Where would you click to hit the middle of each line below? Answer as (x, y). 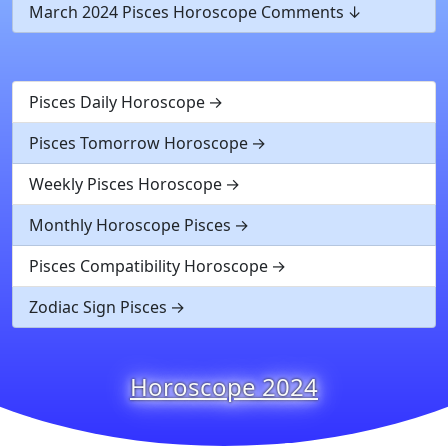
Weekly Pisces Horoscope (125, 184)
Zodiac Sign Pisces (98, 307)
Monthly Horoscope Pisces (130, 225)
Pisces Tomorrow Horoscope (138, 143)
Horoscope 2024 (224, 386)
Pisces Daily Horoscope (117, 102)
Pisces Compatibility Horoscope (148, 266)
